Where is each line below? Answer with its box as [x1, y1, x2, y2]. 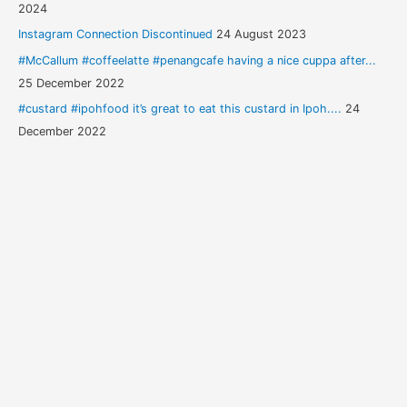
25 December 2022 [17, 75, 124, 90]
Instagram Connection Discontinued [17, 27, 213, 42]
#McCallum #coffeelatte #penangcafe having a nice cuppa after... [17, 53, 376, 67]
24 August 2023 [215, 27, 306, 42]
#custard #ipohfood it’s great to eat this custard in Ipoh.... [17, 101, 342, 115]
